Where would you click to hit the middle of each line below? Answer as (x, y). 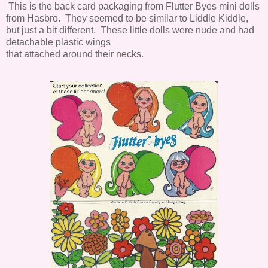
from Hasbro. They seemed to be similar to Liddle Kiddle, (127, 18)
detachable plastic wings (58, 42)
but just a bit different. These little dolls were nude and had (130, 30)
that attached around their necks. (75, 54)
